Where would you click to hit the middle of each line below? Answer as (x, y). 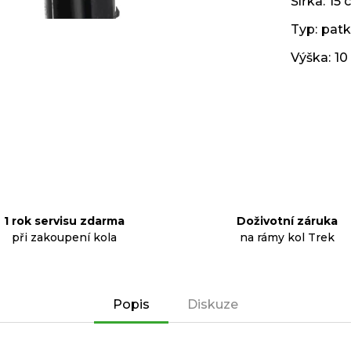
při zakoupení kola (64, 237)
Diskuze (213, 304)
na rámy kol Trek (287, 237)
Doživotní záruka (287, 221)
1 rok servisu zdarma (64, 221)
